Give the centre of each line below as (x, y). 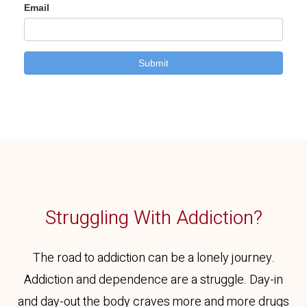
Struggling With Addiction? (153, 218)
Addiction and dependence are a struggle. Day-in (153, 280)
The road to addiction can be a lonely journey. (153, 258)
